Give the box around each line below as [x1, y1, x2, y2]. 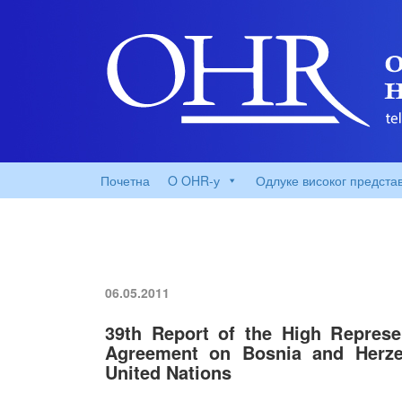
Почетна [100, 171, 150, 189]
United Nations [105, 359, 232, 385]
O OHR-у [168, 171, 220, 189]
